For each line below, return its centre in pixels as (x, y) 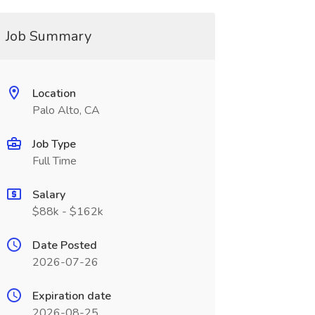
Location (54, 94)
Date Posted (64, 245)
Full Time (54, 161)
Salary (49, 195)
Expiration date (71, 296)
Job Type (54, 144)
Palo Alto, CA (66, 110)
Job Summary (48, 36)
